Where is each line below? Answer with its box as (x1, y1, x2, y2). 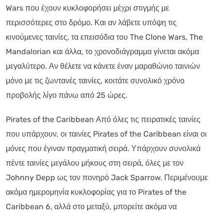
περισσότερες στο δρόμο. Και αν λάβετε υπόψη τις (6, 17, 177, 27)
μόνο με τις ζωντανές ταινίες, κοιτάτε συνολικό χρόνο (6, 76, 185, 85)
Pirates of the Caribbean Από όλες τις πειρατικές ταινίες (6, 114, 201, 124)
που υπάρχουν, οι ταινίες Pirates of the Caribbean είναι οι (6, 129, 207, 139)
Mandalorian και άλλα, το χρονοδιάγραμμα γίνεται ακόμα (6, 46, 199, 56)
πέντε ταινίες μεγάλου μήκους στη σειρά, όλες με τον (6, 158, 184, 168)
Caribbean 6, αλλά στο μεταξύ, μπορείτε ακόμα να (6, 201, 177, 211)
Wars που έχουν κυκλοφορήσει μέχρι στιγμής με (6, 3, 169, 13)
